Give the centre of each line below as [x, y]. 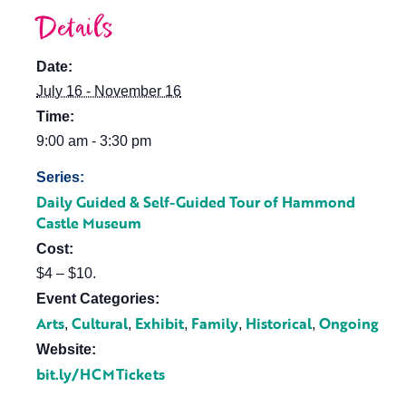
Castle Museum [89, 223]
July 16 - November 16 [109, 91]
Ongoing [349, 324]
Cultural [100, 324]
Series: [60, 177]
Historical [279, 324]
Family [215, 324]
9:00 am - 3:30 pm [94, 141]
